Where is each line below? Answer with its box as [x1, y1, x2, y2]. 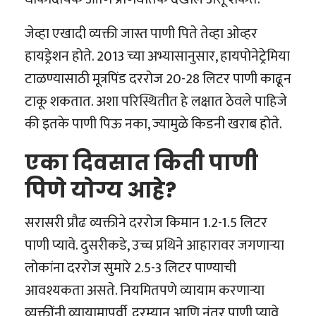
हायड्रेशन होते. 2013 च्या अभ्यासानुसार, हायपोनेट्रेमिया [25, 44, 290, 69]
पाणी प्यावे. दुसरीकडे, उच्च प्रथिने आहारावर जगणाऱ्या [25, 233, 284, 258]
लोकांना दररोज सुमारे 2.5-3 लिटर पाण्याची [25, 256, 236, 281]
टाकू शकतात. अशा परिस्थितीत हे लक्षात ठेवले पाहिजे [25, 90, 287, 114]
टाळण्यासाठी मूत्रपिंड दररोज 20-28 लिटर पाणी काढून [25, 67, 291, 92]
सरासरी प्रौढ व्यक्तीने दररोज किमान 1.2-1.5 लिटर [25, 211, 267, 236]
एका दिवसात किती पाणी [25, 148, 258, 178]
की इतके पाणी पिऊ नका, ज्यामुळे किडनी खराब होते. [25, 112, 282, 137]
